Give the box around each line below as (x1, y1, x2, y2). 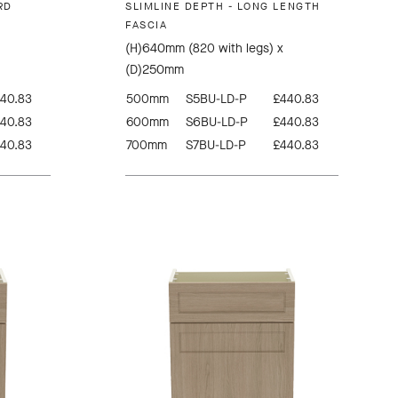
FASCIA (125, 18, 168, 33)
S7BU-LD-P (186, 137, 247, 155)
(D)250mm (125, 61, 185, 79)
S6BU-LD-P (186, 114, 249, 131)
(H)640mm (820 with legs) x (125, 40, 284, 58)
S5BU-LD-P (186, 91, 248, 108)
